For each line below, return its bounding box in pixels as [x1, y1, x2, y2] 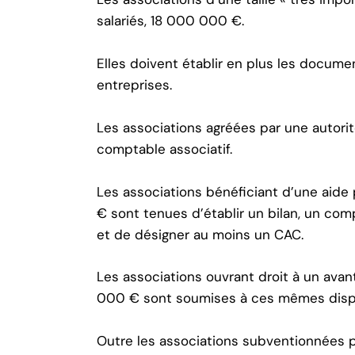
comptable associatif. [97, 139, 232, 158]
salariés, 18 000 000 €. [97, 12, 244, 30]
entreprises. [97, 76, 172, 94]
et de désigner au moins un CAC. [97, 225, 303, 243]
